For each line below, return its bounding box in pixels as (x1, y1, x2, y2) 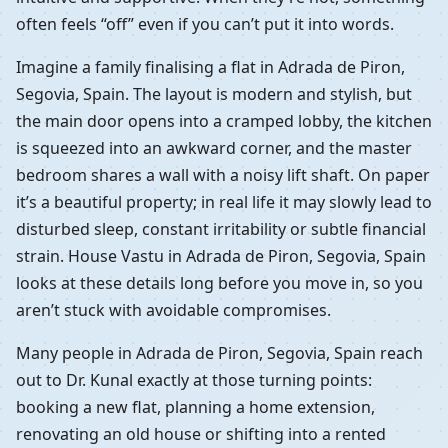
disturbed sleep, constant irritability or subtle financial (16, 217, 426, 240)
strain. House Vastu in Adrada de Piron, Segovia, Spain (16, 244, 426, 267)
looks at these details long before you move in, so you (16, 271, 423, 294)
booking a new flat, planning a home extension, (16, 395, 375, 418)
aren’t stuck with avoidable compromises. (16, 298, 331, 321)
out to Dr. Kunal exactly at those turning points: (16, 368, 372, 391)
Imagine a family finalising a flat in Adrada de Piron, (16, 55, 405, 78)
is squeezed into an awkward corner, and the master (16, 136, 412, 159)
